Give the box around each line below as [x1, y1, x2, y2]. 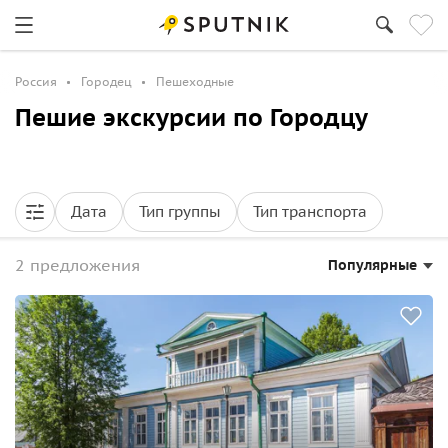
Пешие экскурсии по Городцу [15, 102, 368, 133]
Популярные [328, 256, 417, 274]
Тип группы [139, 202, 221, 221]
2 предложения [15, 255, 140, 275]
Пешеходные [156, 74, 234, 89]
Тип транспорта [253, 202, 367, 221]
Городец [81, 74, 132, 89]
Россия [15, 74, 57, 89]
